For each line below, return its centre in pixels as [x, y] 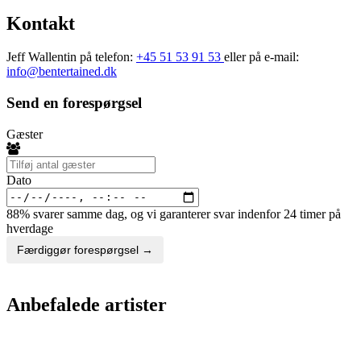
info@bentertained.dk [62, 72]
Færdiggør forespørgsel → [85, 249]
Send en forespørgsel [74, 103]
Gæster [25, 134]
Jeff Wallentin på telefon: [71, 57]
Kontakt [41, 23]
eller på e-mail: [261, 57]
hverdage [30, 228]
